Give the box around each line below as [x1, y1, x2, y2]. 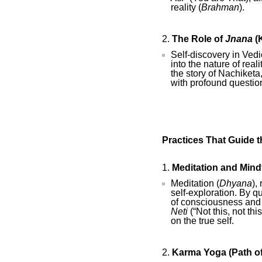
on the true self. [171, 216, 234, 226]
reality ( [171, 2, 201, 12]
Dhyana [219, 178, 252, 188]
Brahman [201, 2, 239, 12]
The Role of [172, 34, 225, 44]
